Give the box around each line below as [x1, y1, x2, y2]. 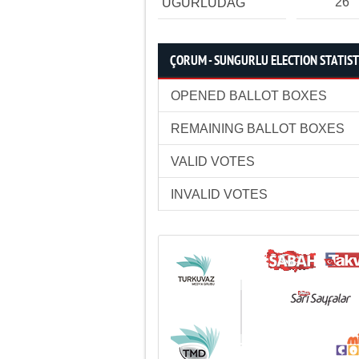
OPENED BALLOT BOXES [171, 89, 327, 103]
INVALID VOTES [171, 188, 268, 201]
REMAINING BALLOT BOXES [171, 122, 345, 135]
